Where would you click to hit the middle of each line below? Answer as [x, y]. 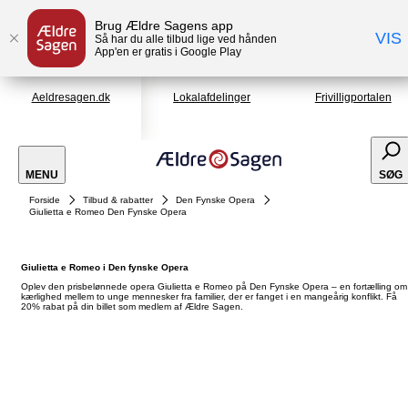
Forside [45, 200]
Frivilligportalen [353, 97]
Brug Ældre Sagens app [164, 25]
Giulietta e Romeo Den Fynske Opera [108, 212]
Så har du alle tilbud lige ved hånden [186, 39]
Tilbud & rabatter [118, 200]
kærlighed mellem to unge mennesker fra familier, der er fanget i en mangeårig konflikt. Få [209, 296]
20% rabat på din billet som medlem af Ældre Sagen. [132, 306]
